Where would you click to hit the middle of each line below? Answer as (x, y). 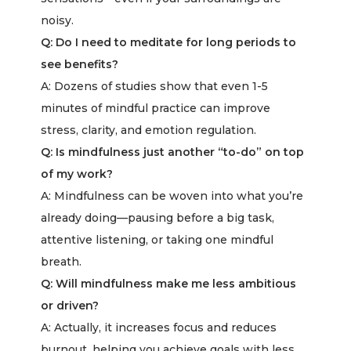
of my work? (77, 174)
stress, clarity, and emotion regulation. (149, 130)
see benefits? (80, 64)
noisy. (58, 20)
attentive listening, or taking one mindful (157, 240)
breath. (62, 262)
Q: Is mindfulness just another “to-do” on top (173, 152)
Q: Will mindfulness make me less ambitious (169, 284)
